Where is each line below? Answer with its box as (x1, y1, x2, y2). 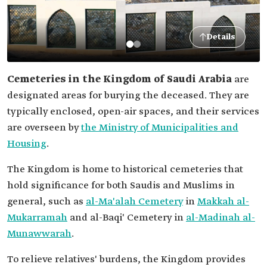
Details (207, 32, 235, 42)
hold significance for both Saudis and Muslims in (7, 179, 235, 192)
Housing (7, 138, 46, 150)
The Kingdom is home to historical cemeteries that (7, 163, 243, 176)
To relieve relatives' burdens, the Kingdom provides (7, 253, 246, 266)
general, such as (7, 195, 86, 208)
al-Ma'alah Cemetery (86, 195, 183, 208)
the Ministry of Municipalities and (81, 122, 238, 134)
